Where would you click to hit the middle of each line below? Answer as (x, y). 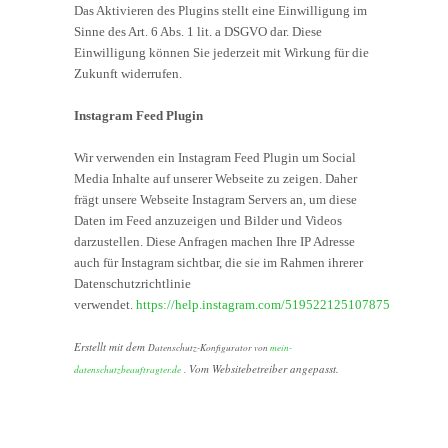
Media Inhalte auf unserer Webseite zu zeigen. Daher (215, 178)
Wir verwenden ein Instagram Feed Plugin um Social (215, 157)
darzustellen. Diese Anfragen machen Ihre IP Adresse (214, 241)
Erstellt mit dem (111, 346)
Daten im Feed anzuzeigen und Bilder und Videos (208, 220)
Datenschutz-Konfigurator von (209, 347)
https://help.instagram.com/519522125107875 (263, 304)
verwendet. (105, 304)
